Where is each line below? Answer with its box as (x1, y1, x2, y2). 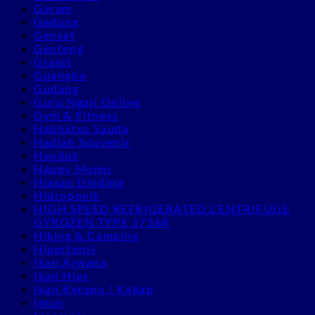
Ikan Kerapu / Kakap (34, 281, 154, 295)
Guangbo (34, 67, 87, 82)
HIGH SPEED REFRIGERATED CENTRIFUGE (34, 201, 290, 215)
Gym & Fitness (34, 108, 119, 122)
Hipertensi (34, 241, 96, 255)
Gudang (34, 81, 79, 95)
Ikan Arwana (34, 255, 108, 269)
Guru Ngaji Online (34, 94, 141, 108)
